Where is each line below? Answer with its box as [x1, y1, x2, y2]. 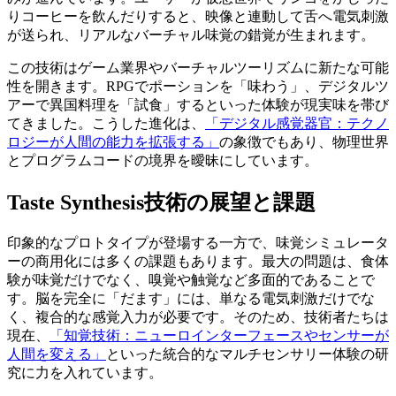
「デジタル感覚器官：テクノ [205, 115, 389, 131]
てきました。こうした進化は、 [7, 115, 205, 131]
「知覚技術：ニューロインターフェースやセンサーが [49, 327, 389, 343]
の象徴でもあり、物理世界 [219, 133, 389, 149]
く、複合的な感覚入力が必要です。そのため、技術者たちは [7, 308, 389, 324]
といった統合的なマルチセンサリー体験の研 [106, 346, 389, 362]
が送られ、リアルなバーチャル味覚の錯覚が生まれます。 [7, 27, 375, 42]
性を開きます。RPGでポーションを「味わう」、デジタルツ [7, 78, 389, 94]
